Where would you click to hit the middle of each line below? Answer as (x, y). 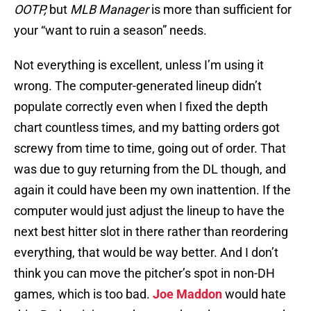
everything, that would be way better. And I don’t (146, 253)
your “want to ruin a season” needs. (110, 31)
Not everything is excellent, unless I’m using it (139, 65)
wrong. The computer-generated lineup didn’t (138, 86)
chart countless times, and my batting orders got (147, 128)
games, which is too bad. (83, 294)
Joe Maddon (187, 294)
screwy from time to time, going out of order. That (150, 149)
